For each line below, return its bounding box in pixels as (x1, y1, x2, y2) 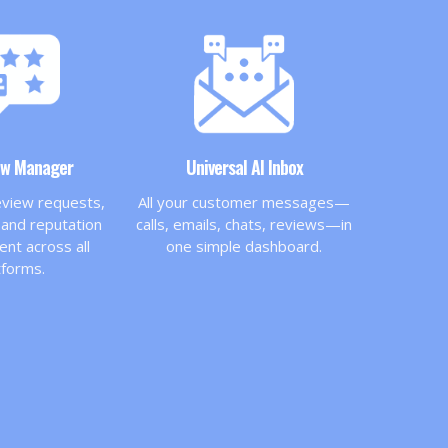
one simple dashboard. (166, 236, 322, 256)
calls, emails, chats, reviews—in (136, 214, 352, 234)
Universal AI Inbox (185, 154, 303, 180)
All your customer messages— (138, 192, 350, 212)
